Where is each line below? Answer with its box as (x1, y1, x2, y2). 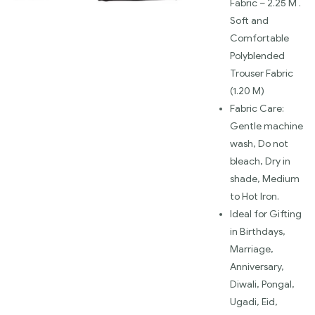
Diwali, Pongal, (230, 278, 295, 291)
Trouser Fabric (230, 67, 293, 80)
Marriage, (230, 243, 274, 256)
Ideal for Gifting (230, 208, 302, 221)
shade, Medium (230, 173, 300, 186)
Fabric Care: (230, 103, 284, 115)
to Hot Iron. (230, 191, 279, 203)
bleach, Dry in (230, 155, 290, 168)
